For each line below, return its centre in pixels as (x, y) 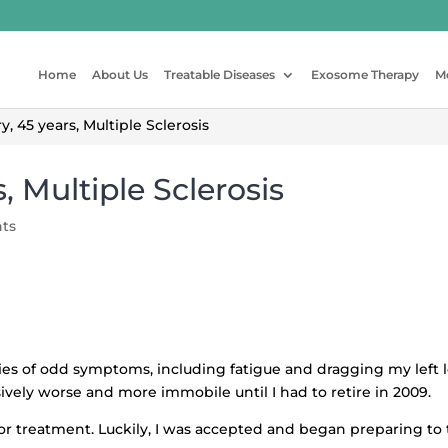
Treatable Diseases (219, 74)
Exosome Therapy (364, 74)
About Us (119, 74)
